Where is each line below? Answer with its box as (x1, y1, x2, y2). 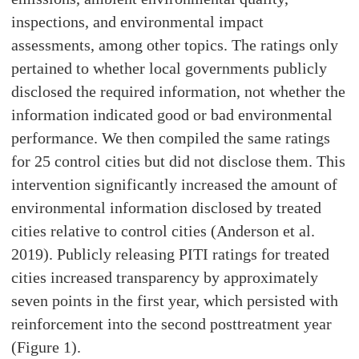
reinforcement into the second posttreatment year (11, 315, 333, 333)
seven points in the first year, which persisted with (11, 292, 339, 310)
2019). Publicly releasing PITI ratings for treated (11, 245, 330, 264)
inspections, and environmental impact (11, 13, 264, 31)
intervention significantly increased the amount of (11, 175, 338, 194)
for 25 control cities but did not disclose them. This (11, 152, 346, 171)
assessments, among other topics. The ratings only (11, 36, 339, 54)
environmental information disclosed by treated (11, 199, 322, 217)
